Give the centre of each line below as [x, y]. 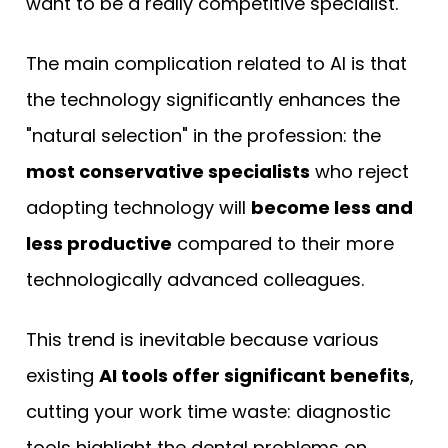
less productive [99, 243]
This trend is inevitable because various [202, 339]
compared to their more [283, 243]
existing [62, 375]
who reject [359, 171]
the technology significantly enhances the [213, 99]
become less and [332, 207]
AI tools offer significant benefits [254, 375]
